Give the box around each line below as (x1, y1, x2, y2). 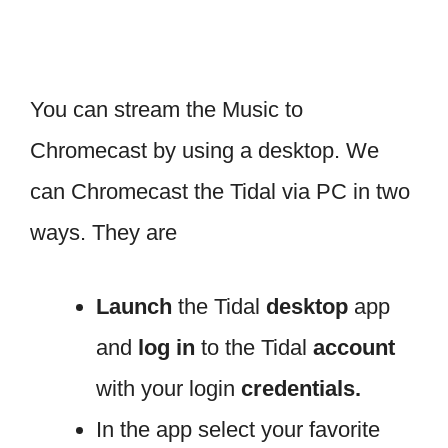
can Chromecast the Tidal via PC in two (30, 178, 410, 204)
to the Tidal (195, 334, 313, 360)
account (313, 334, 395, 360)
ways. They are (30, 219, 177, 245)
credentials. (241, 375, 361, 401)
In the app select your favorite (96, 416, 380, 442)
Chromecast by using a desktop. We (30, 137, 379, 163)
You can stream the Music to (30, 96, 303, 122)
